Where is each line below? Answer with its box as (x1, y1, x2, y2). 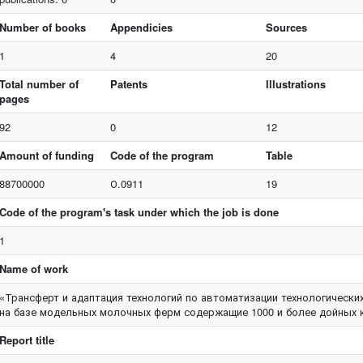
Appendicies (110, 19, 173, 35)
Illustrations (266, 76, 327, 92)
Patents (110, 76, 148, 92)
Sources (266, 19, 308, 35)
